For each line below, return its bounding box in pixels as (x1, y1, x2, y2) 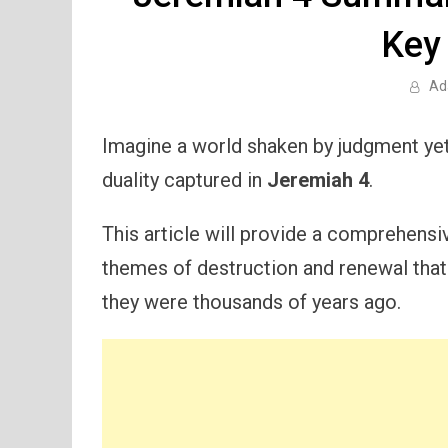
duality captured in (102, 168, 267, 193)
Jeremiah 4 (267, 168, 369, 193)
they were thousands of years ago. (102, 290, 401, 315)
